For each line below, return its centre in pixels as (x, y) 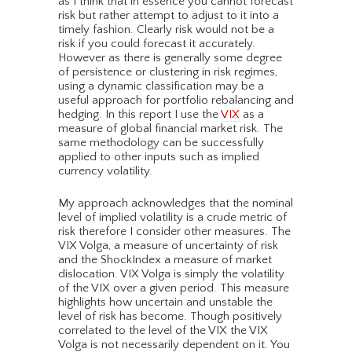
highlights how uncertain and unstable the (165, 302)
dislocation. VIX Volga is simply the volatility (171, 274)
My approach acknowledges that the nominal (176, 203)
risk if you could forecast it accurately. (157, 44)
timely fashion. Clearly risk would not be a (166, 30)
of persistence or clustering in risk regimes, (168, 72)
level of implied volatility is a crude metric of (172, 218)
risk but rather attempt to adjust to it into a (169, 16)
